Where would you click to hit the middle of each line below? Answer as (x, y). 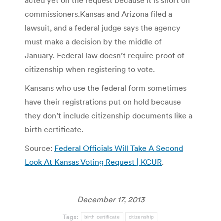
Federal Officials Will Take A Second (119, 148)
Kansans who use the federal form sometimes (106, 88)
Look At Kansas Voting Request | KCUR (93, 162)
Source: (39, 148)
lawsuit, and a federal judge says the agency (103, 27)
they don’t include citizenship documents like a (109, 115)
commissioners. (52, 14)
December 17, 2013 (110, 199)
